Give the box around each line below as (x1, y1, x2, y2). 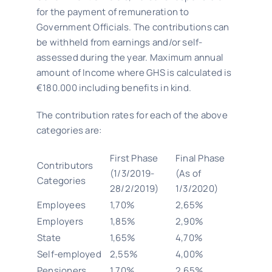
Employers (36, 215, 84, 228)
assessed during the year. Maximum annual (36, 51, 223, 64)
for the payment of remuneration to (36, 5, 189, 18)
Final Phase (175, 152, 225, 165)
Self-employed (36, 248, 101, 260)
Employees (36, 199, 86, 211)
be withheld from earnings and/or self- (36, 36, 203, 49)
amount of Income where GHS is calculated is (36, 66, 232, 79)
